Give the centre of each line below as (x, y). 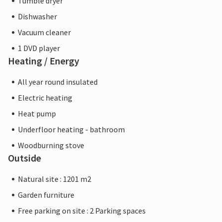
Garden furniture (46, 195)
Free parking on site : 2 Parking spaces (82, 211)
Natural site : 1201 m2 (55, 179)
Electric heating (45, 98)
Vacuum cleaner (44, 32)
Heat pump (37, 114)
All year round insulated (58, 82)
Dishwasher (37, 17)
